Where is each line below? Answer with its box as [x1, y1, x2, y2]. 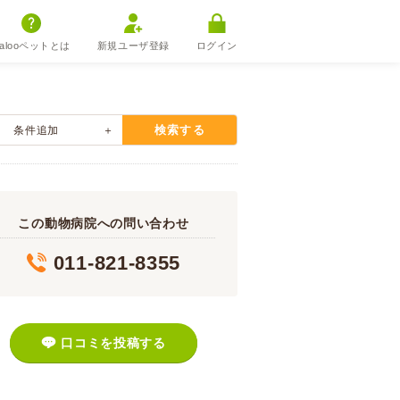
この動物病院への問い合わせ [18, 216, 189, 230]
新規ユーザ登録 [96, 40, 170, 51]
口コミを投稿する [61, 336, 166, 350]
